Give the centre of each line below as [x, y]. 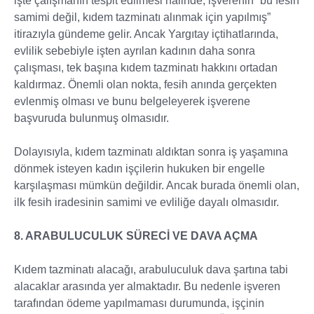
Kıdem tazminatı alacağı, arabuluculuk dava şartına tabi [151, 269]
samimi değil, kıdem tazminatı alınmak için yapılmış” [142, 17]
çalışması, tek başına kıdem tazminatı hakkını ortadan [146, 68]
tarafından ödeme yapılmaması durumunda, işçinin [139, 303]
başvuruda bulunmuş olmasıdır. [91, 118]
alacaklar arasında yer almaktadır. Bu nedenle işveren [147, 286]
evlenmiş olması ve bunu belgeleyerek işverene [132, 101]
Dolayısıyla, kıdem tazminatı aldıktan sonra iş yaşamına [151, 152]
